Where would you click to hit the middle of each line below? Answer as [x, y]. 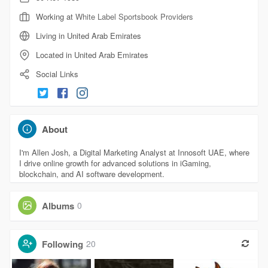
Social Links [56, 74]
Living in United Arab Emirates [87, 35]
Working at [55, 16]
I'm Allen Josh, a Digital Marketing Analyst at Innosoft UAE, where [134, 152]
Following [62, 244]
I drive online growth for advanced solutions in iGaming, [115, 163]
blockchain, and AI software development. [92, 173]
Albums [58, 205]
